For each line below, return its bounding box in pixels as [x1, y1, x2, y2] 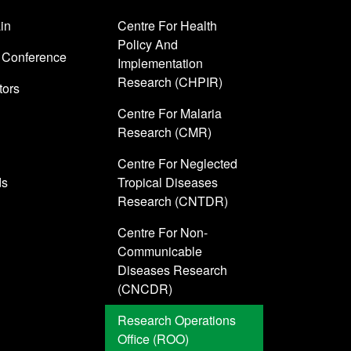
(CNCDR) [118, 280, 173, 299]
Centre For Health [118, 16, 218, 35]
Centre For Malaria [118, 104, 223, 123]
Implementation [118, 54, 204, 73]
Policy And [118, 35, 179, 54]
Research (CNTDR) [118, 192, 229, 211]
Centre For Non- [118, 223, 208, 242]
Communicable [118, 242, 203, 261]
